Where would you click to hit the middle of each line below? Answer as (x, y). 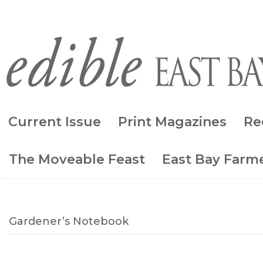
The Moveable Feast (77, 159)
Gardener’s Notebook (69, 221)
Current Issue (55, 122)
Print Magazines (172, 122)
